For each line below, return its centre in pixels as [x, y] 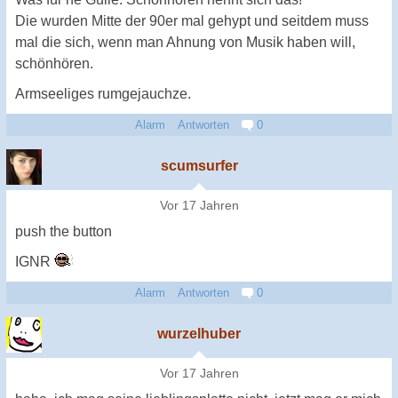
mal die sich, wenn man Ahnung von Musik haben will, [185, 42]
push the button [64, 231]
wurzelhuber [199, 333]
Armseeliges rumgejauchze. [103, 93]
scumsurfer [199, 165]
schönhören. [54, 63]
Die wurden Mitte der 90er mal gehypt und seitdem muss [192, 20]
